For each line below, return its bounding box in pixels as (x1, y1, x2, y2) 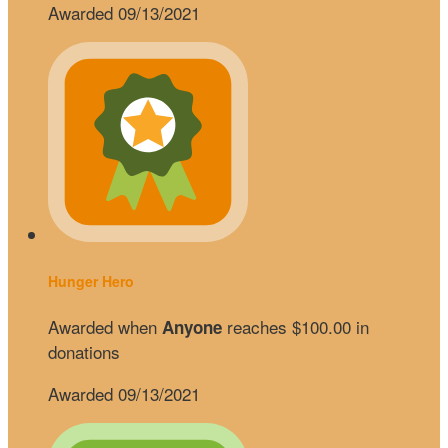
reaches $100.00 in (222, 314, 369, 340)
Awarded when (48, 314, 162, 340)
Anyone (162, 315, 222, 340)
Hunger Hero (48, 270, 134, 291)
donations (48, 339, 120, 365)
